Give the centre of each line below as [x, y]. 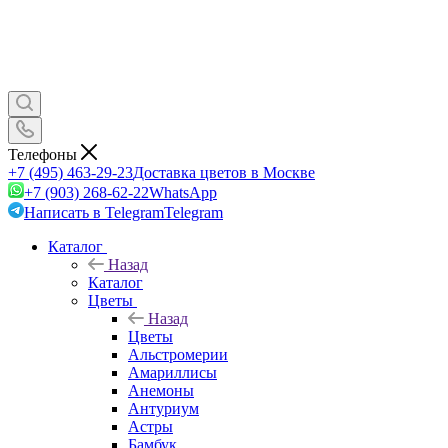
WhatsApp [183, 192]
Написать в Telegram [94, 212]
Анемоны [161, 390]
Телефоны [44, 154]
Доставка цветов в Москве [224, 172]
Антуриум [163, 408]
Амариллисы [172, 372]
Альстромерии [178, 354]
